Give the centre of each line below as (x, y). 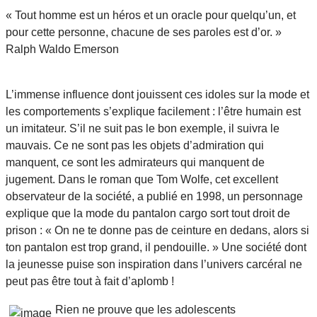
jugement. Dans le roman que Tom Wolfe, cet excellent (142, 179)
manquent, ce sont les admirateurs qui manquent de (135, 162)
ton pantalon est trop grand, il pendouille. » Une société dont (156, 247)
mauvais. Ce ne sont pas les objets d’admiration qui (135, 145)
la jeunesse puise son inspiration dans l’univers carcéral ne (154, 264)
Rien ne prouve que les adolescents (145, 309)
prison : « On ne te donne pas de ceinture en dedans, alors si (157, 230)
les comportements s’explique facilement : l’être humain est (153, 111)
